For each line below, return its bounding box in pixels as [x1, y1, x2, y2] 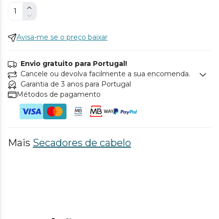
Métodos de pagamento [17, 90, 101, 99]
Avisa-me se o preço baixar [17, 33, 108, 42]
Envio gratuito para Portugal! [21, 59, 127, 68]
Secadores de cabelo [33, 137, 131, 149]
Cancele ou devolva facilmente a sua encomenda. [21, 69, 190, 79]
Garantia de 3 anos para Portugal [21, 80, 131, 89]
